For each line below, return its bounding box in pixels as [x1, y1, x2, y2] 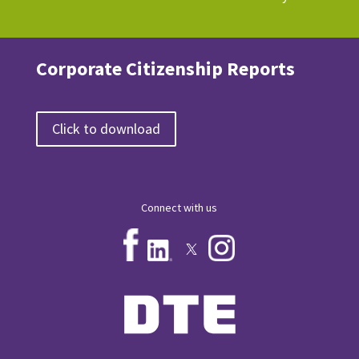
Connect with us [141, 200, 218, 216]
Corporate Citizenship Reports [35, 55, 295, 81]
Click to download [51, 119, 160, 139]
